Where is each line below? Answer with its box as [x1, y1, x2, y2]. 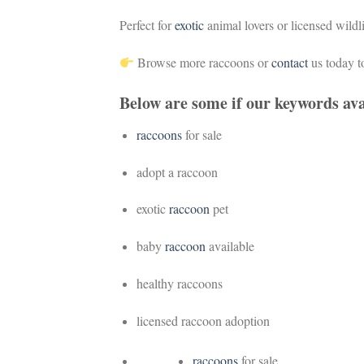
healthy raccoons [136, 274, 223, 292]
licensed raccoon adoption [136, 311, 270, 329]
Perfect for [119, 16, 175, 34]
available [205, 237, 254, 255]
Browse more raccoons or [134, 53, 272, 71]
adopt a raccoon [136, 162, 218, 180]
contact [271, 53, 309, 71]
